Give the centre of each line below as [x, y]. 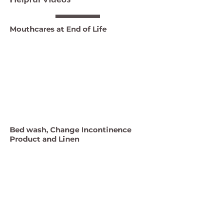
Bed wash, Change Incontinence [71, 130]
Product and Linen [45, 139]
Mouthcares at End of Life [58, 29]
